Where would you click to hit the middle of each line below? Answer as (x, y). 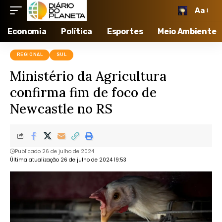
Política (77, 31)
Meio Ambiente (187, 31)
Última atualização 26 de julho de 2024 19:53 (68, 160)
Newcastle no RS (61, 109)
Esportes (125, 31)
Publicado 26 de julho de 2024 (55, 151)
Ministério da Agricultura (88, 76)
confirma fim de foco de (83, 92)
